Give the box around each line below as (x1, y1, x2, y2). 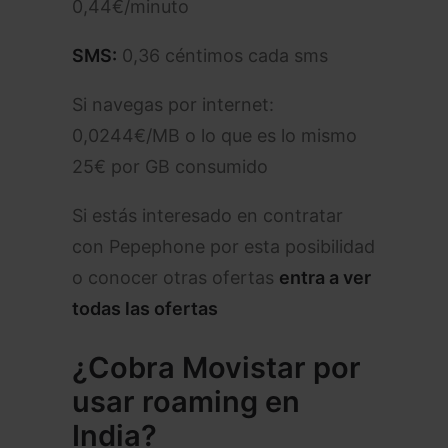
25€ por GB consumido (72, 156, 268, 177)
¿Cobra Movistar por (72, 350, 361, 385)
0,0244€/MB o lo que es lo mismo (72, 125, 357, 146)
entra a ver (279, 267, 371, 288)
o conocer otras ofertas (72, 267, 279, 288)
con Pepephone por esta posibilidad (72, 236, 375, 257)
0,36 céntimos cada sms (117, 45, 328, 66)
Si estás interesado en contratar (72, 205, 343, 226)
